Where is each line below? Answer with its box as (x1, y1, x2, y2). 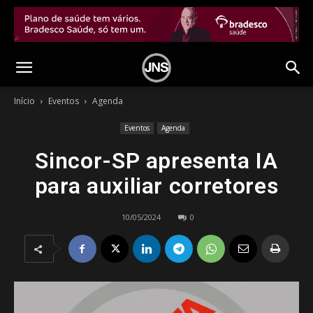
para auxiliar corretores (34, 173, 279, 199)
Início (14, 95, 35, 107)
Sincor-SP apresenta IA (35, 147, 278, 174)
